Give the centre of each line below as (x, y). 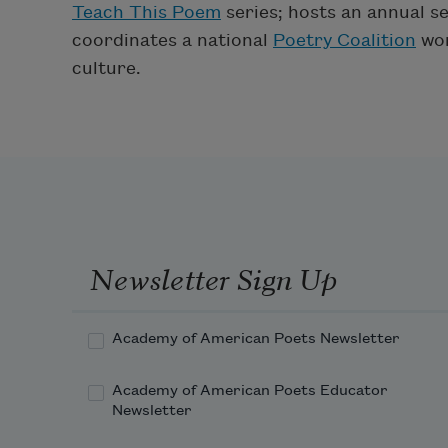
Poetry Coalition (344, 40)
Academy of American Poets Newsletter (256, 339)
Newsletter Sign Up (213, 276)
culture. (106, 68)
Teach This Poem (146, 12)
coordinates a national (172, 40)
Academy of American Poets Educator (250, 391)
